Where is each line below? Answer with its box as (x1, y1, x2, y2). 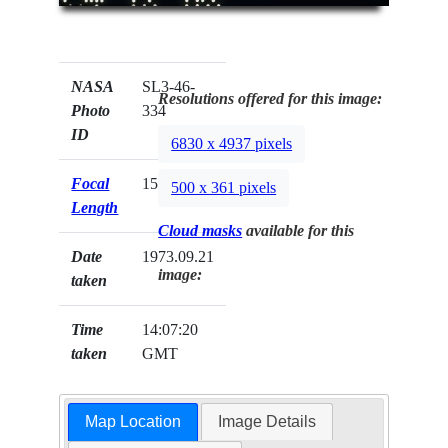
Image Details (218, 412, 317, 430)
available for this (242, 221, 355, 239)
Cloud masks (158, 221, 243, 239)
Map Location (84, 412, 181, 430)
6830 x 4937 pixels (171, 134, 293, 152)
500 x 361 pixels (171, 178, 277, 196)
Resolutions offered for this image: (158, 89, 383, 107)
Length (71, 198, 119, 216)
